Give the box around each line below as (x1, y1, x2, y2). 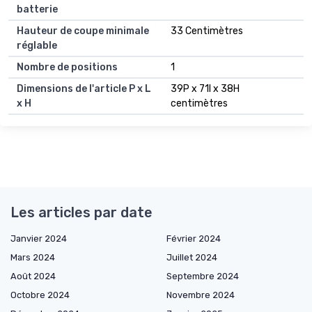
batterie (17, 3, 58, 16)
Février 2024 (166, 233, 221, 244)
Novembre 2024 (166, 290, 235, 301)
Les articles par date (10, 204, 153, 221)
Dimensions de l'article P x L (17, 83, 151, 95)
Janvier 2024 (10, 233, 67, 244)
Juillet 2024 (166, 252, 217, 263)
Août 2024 (10, 271, 56, 282)
